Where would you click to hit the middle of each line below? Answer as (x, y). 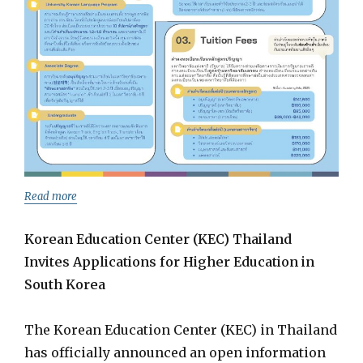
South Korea (65, 284)
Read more (51, 196)
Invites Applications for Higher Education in (169, 261)
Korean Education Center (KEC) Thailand (158, 239)
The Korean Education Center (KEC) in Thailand (181, 329)
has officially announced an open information (175, 352)
